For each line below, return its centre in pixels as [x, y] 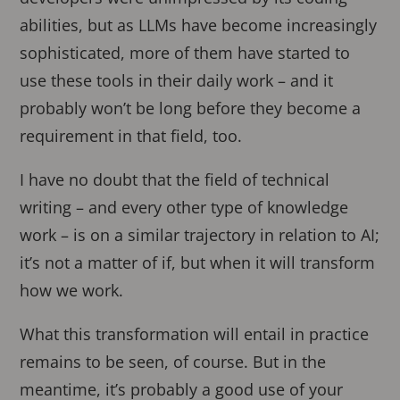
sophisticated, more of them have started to [185, 53]
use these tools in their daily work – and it [177, 81]
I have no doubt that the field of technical [175, 180]
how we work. [72, 291]
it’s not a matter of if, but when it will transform [198, 263]
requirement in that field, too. [131, 136]
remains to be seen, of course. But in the [173, 362]
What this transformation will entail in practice [195, 334]
